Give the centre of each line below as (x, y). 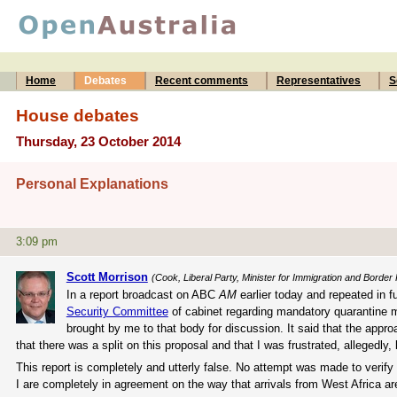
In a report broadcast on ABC (142, 294)
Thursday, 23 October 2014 (98, 141)
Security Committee (117, 311)
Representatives (319, 81)
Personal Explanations (92, 184)
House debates (78, 115)
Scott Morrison (107, 276)
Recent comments (202, 81)
